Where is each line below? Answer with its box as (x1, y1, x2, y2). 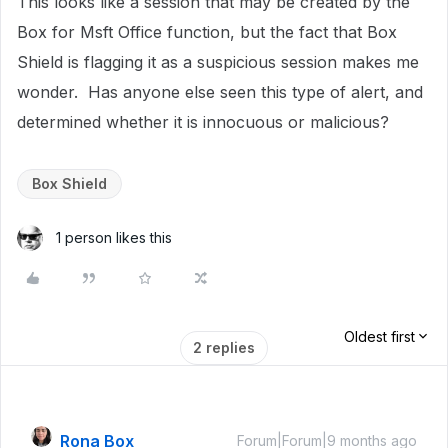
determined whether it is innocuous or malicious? (17, 112, 389, 132)
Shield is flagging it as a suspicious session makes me (17, 52, 419, 72)
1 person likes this (56, 229, 172, 246)
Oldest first (344, 328, 415, 345)
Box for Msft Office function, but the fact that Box (17, 22, 397, 42)
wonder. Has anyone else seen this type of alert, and (17, 82, 423, 102)
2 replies (193, 339, 255, 356)
